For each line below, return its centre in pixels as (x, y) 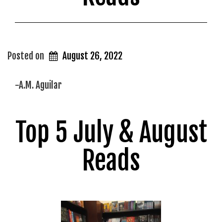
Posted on (27, 56)
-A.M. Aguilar (38, 85)
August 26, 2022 (93, 56)
